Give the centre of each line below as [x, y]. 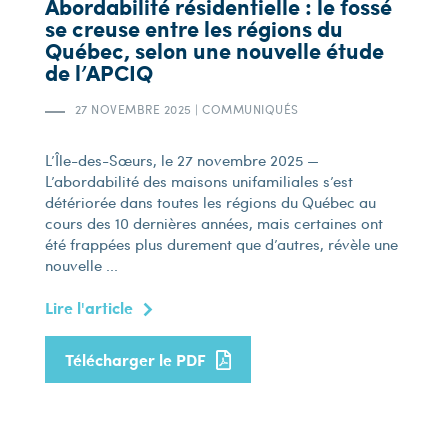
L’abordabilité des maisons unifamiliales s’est [198, 181]
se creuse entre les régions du [193, 28]
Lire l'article [88, 307]
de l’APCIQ [98, 72]
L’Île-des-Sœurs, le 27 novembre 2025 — [181, 160]
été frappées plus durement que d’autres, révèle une [221, 244]
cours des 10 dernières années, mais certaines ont [213, 223]
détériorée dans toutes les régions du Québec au [210, 202]
